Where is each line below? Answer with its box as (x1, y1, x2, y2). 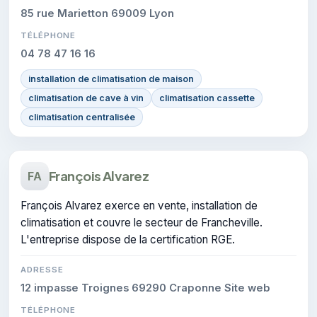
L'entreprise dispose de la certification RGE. (21, 232, 235, 246)
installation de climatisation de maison (28, 73, 194, 84)
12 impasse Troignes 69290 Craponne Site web (21, 281, 270, 294)
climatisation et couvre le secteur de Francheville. (21, 215, 263, 229)
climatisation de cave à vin (28, 92, 144, 103)
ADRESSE (21, 264, 64, 275)
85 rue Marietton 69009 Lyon (21, 6, 174, 20)
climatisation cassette (159, 92, 255, 103)
